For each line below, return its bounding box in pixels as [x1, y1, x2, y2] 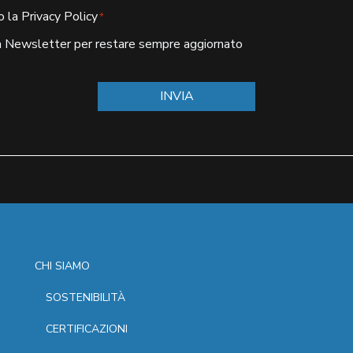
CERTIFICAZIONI [46, 321, 128, 337]
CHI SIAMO [35, 258, 90, 274]
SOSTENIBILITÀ [46, 290, 125, 306]
